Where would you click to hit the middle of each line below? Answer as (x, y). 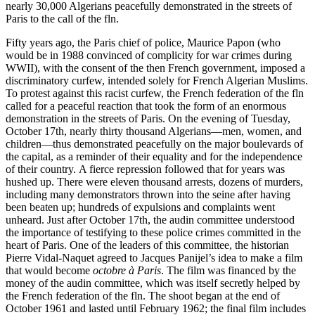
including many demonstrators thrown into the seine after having (148, 194)
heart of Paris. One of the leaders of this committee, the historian (147, 245)
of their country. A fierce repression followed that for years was (145, 169)
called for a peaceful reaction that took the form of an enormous (146, 105)
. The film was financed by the (229, 270)
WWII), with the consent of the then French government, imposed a (155, 67)
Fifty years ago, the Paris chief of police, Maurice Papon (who (143, 42)
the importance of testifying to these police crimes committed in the (153, 232)
